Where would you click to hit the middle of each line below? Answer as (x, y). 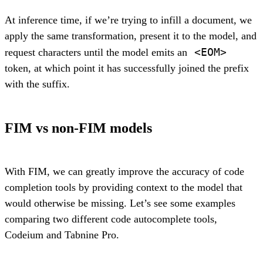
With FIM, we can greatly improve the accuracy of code (124, 171)
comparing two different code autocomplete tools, (111, 219)
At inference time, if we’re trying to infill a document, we (128, 20)
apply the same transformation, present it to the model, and (131, 36)
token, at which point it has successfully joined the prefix (127, 68)
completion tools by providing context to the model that (124, 187)
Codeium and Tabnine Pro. (62, 235)
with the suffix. (37, 84)
